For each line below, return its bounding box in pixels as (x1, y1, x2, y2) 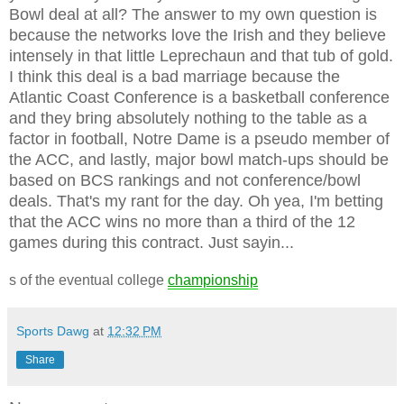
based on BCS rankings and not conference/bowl (9, 170, 361, 189)
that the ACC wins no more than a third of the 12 (9, 212, 355, 231)
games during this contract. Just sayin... (9, 233, 294, 252)
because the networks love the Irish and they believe (9, 25, 386, 44)
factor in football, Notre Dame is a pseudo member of (9, 129, 390, 148)
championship (168, 271, 258, 288)
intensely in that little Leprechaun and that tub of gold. (9, 46, 393, 65)
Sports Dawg (16, 323, 89, 338)
